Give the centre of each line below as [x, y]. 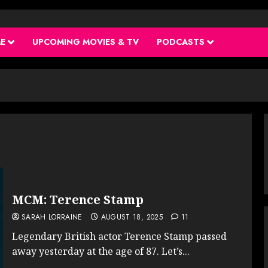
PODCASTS [181, 42]
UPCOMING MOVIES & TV [86, 42]
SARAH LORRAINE [52, 217]
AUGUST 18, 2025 [132, 217]
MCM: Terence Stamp [77, 199]
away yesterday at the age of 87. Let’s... [100, 251]
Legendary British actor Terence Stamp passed [119, 236]
